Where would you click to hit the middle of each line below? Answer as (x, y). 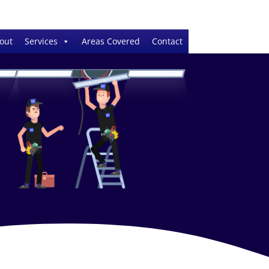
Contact (167, 41)
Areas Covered (110, 41)
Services (41, 41)
